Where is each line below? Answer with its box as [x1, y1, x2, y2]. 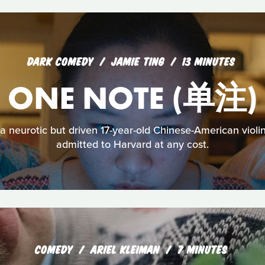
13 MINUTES [182, 54, 235, 67]
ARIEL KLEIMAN [90, 243, 163, 256]
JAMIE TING [111, 54, 168, 67]
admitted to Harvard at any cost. [56, 137, 209, 151]
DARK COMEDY [27, 54, 93, 67]
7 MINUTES [177, 243, 227, 256]
